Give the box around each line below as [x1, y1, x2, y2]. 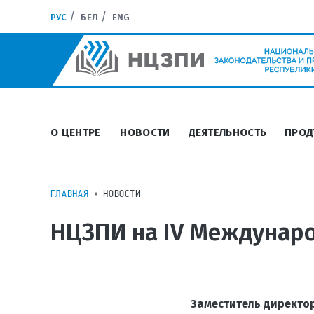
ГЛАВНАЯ [50, 188, 89, 199]
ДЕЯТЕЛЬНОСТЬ [188, 126, 267, 139]
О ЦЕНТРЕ [50, 126, 101, 139]
